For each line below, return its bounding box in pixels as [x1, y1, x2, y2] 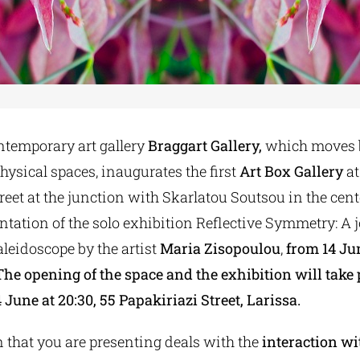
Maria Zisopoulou [156, 239, 280, 258]
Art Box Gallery [239, 162, 343, 181]
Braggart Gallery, [147, 136, 262, 155]
